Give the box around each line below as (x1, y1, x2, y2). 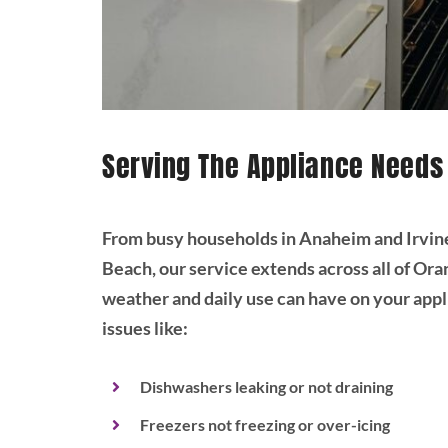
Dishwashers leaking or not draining (140, 377, 394, 397)
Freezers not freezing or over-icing (140, 415, 391, 435)
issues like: (101, 317, 188, 340)
